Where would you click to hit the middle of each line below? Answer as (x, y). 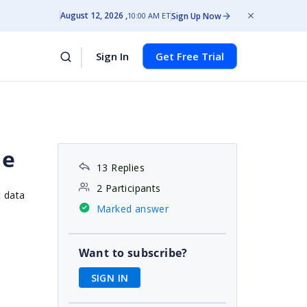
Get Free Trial (190, 56)
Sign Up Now (196, 16)
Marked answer (133, 209)
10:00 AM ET (149, 15)
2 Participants (128, 188)
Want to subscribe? (133, 253)
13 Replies (120, 168)
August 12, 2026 (92, 15)
